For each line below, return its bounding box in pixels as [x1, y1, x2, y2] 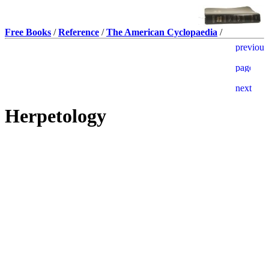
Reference [58, 27, 99, 37]
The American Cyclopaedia [106, 27, 217, 37]
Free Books [5, 27, 51, 37]
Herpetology [5, 105, 106, 127]
